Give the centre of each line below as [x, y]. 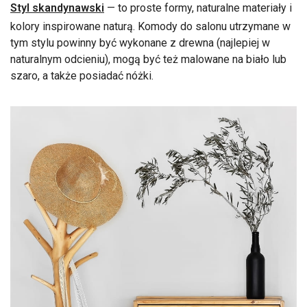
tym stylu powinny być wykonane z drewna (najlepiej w [140, 42]
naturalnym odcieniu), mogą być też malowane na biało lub [148, 59]
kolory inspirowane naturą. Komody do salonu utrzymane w [150, 26]
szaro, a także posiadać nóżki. [83, 75]
